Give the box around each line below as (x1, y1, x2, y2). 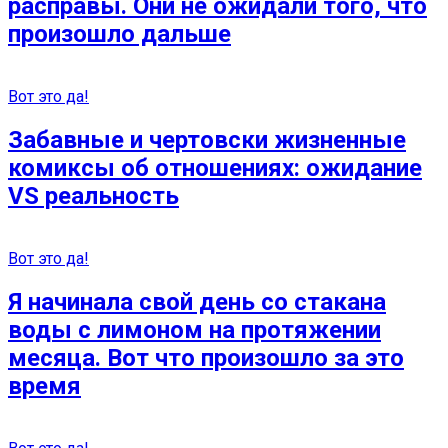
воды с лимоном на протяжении (8, 315, 381, 344)
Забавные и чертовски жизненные (8, 126, 406, 154)
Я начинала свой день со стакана (8, 287, 386, 316)
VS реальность (8, 182, 179, 210)
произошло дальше (8, 20, 231, 49)
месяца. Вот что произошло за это (8, 343, 404, 372)
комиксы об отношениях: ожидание (8, 154, 422, 182)
